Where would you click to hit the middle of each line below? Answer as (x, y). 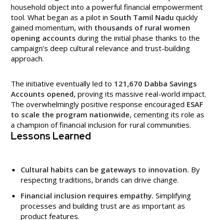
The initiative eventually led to (62, 83)
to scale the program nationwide (70, 114)
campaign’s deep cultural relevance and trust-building (100, 48)
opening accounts (43, 38)
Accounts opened (42, 94)
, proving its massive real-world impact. (140, 94)
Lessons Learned (51, 136)
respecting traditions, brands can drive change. (100, 179)
